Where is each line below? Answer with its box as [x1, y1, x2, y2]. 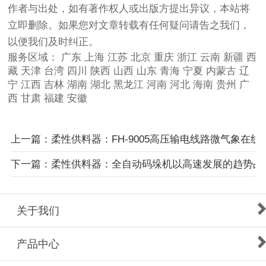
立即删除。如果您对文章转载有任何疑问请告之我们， [8, 20, 251, 31]
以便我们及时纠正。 [8, 36, 99, 48]
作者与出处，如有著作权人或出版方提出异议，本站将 [8, 3, 251, 15]
